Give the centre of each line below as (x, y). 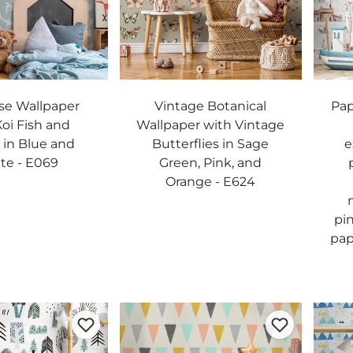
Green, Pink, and (211, 163)
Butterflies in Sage (211, 144)
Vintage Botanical (211, 106)
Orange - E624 (211, 182)
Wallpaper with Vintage (211, 125)
